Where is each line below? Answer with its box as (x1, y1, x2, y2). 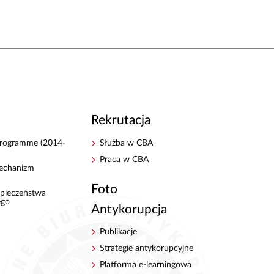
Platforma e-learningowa (100, 261, 192, 270)
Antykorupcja (91, 203, 167, 216)
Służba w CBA (100, 138, 154, 147)
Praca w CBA (100, 155, 149, 164)
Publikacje (100, 228, 138, 237)
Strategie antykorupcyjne (100, 244, 194, 253)
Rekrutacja (91, 114, 150, 127)
